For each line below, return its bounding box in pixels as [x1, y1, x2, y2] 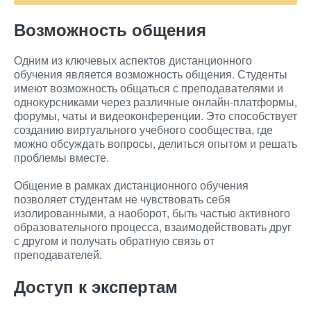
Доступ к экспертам [14, 274, 178, 298]
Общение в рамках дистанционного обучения [14, 177, 249, 193]
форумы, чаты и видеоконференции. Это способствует [14, 108, 297, 124]
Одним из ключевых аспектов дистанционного [14, 52, 252, 68]
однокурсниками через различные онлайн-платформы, [14, 94, 297, 110]
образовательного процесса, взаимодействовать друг [14, 219, 292, 235]
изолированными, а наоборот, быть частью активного [14, 205, 290, 221]
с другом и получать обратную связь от [14, 233, 215, 249]
